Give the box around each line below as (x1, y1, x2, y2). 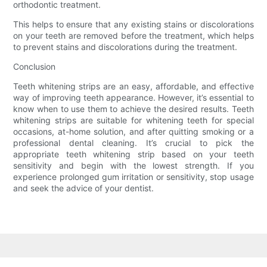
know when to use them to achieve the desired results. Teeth (13, 104, 254, 114)
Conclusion (13, 61, 56, 72)
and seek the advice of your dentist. (13, 183, 154, 194)
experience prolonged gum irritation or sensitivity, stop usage (13, 172, 254, 182)
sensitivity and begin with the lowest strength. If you (13, 160, 254, 171)
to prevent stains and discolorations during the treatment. (13, 42, 238, 52)
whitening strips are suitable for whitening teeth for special (13, 115, 254, 126)
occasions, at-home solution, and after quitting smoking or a (13, 126, 254, 137)
